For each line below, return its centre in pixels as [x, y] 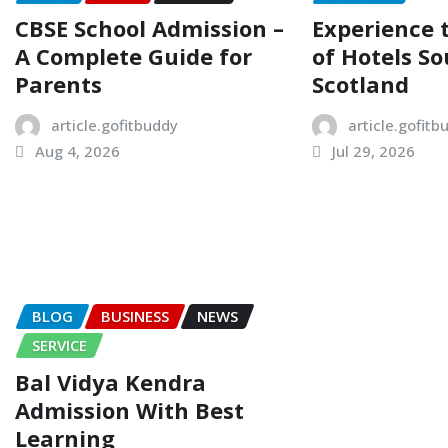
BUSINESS [135, 315]
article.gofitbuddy [114, 124]
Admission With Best [129, 409]
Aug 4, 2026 [77, 150]
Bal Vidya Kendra [110, 381]
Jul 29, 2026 [374, 150]
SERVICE [59, 344]
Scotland [361, 83]
